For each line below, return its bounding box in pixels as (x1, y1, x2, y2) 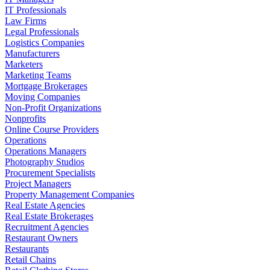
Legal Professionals (5, 26, 79, 37)
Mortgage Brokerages (5, 80, 87, 91)
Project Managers (5, 178, 71, 189)
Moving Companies (5, 91, 80, 102)
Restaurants (5, 243, 49, 254)
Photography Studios (5, 156, 84, 167)
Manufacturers (5, 48, 60, 58)
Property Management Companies (5, 189, 134, 199)
